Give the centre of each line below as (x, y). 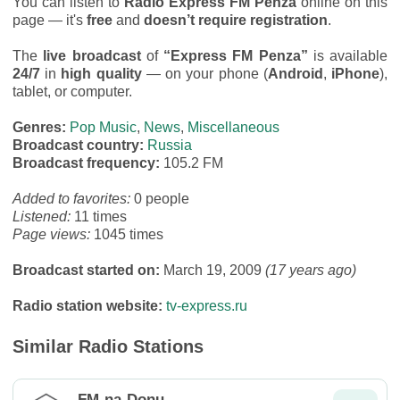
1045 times (129, 234)
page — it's (50, 20)
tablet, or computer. (72, 92)
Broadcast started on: (88, 270)
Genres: (41, 127)
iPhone (356, 74)
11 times (100, 217)
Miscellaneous (233, 127)
